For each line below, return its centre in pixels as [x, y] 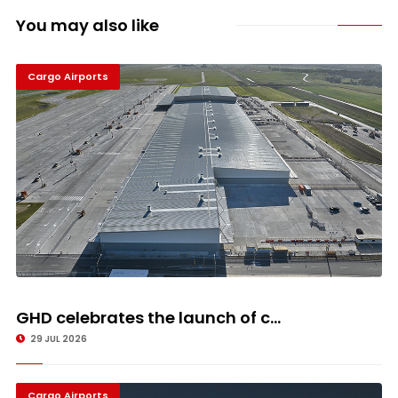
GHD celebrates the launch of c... [148, 317]
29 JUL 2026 [57, 338]
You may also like [87, 25]
